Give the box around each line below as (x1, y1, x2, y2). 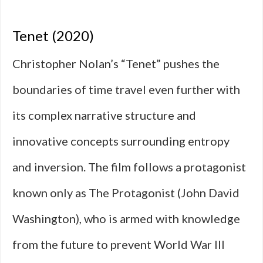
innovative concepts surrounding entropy (12, 134, 230, 148)
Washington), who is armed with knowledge (12, 211, 240, 225)
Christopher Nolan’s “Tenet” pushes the (12, 56, 220, 70)
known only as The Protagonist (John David (12, 186, 240, 200)
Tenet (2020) (12, 27, 94, 44)
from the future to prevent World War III (12, 237, 225, 251)
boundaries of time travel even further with (12, 82, 240, 96)
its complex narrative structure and (12, 108, 196, 122)
